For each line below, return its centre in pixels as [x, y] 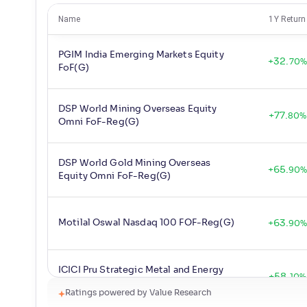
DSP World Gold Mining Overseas [135, 164]
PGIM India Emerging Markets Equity [141, 56]
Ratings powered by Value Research [138, 293]
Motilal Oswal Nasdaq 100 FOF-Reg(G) [146, 223]
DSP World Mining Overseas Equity [138, 110]
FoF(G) [74, 69]
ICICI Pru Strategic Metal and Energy [141, 271]
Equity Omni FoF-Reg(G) [115, 177]
